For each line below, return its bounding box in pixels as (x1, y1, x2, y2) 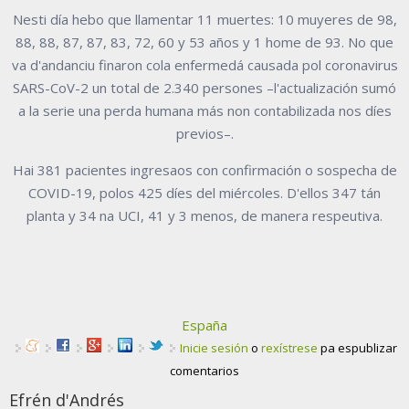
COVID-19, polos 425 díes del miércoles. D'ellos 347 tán (28, 183, 381, 202)
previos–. (175, 123, 234, 142)
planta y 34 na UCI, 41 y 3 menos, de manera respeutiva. (26, 205, 383, 225)
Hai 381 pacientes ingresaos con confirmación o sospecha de (12, 160, 397, 179)
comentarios (170, 362, 239, 379)
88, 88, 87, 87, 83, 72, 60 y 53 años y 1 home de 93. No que (16, 32, 393, 51)
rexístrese (261, 339, 318, 356)
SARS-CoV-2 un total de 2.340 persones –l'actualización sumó (13, 78, 396, 97)
